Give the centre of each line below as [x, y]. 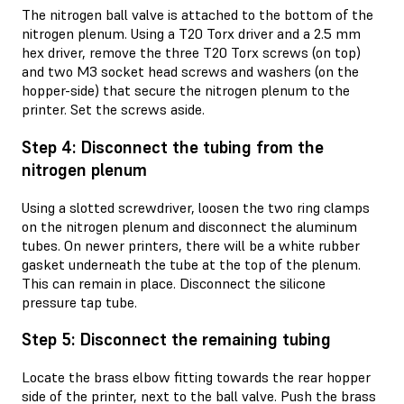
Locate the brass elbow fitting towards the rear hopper [196, 377]
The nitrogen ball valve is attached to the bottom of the [197, 15]
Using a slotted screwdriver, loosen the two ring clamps [196, 207]
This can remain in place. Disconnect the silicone [174, 283]
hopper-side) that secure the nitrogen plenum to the [186, 91]
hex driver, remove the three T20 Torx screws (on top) [191, 53]
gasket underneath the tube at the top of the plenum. [191, 264]
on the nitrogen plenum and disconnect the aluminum [189, 226]
